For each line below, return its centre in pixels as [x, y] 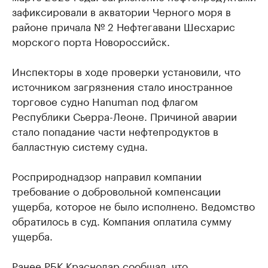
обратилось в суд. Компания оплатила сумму [122, 220]
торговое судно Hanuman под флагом [105, 100]
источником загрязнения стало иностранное [122, 86]
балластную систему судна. [80, 145]
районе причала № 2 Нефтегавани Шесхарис [124, 26]
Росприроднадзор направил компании [107, 175]
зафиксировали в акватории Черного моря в [121, 11]
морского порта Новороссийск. [91, 41]
